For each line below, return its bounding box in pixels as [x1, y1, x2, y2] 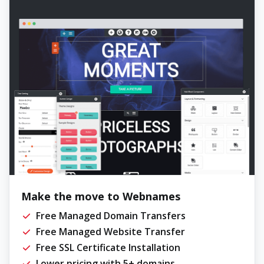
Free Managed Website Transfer [36, 225, 185, 238]
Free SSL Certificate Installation [36, 240, 180, 254]
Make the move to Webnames [21, 189, 180, 203]
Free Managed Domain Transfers [36, 209, 186, 222]
